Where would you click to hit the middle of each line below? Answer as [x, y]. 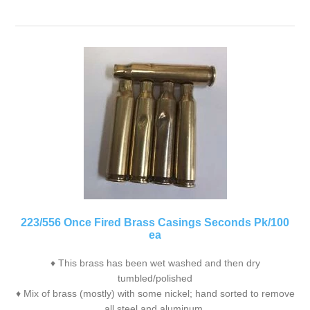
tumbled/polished [155, 278]
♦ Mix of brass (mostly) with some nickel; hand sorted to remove [155, 293]
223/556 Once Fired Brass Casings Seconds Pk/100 [155, 222]
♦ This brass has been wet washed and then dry [155, 263]
